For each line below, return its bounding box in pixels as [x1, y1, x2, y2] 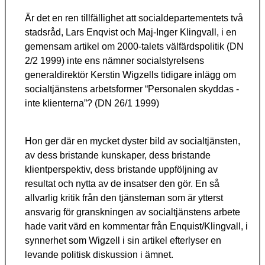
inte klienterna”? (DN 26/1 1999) [25, 98, 159, 109]
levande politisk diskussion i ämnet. [25, 250, 173, 260]
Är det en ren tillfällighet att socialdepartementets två [25, 13, 243, 24]
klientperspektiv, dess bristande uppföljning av [25, 164, 218, 175]
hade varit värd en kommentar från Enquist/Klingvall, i [25, 221, 248, 232]
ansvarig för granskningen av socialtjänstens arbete [25, 207, 240, 218]
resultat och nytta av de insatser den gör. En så [25, 179, 219, 189]
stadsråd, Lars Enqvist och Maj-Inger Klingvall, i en [25, 27, 237, 38]
